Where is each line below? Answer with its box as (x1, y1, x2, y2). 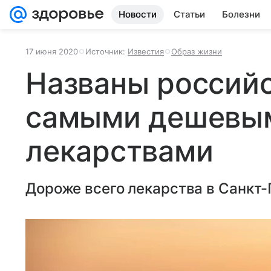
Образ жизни (171, 47, 222, 56)
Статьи (174, 8, 205, 20)
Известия (128, 47, 164, 56)
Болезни (222, 8, 260, 20)
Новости (119, 8, 157, 20)
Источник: (85, 47, 128, 56)
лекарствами (25, 133, 214, 169)
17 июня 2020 (25, 47, 78, 56)
